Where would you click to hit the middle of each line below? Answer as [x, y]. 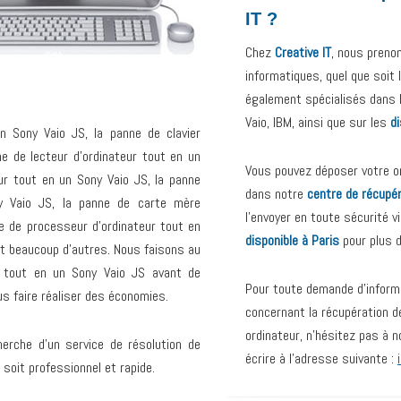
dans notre [276, 194]
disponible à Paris [292, 241]
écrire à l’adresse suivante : [321, 359]
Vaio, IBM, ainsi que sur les [318, 123]
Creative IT [303, 53]
